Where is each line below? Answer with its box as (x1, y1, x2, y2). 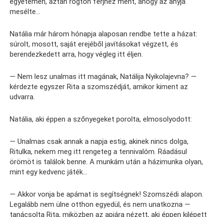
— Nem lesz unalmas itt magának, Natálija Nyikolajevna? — (10, 72, 197, 81)
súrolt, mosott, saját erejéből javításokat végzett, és (10, 39, 178, 48)
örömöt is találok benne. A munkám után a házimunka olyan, (10, 157, 203, 166)
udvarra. (10, 92, 35, 101)
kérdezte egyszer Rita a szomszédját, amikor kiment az (10, 82, 188, 91)
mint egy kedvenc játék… (10, 167, 87, 176)
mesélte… (10, 7, 40, 16)
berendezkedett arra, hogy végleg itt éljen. (10, 49, 143, 59)
